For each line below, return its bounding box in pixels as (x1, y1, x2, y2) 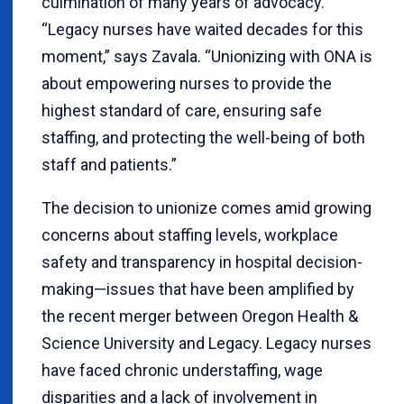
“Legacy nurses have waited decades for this (41, 20, 363, 39)
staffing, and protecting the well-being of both (41, 128, 365, 147)
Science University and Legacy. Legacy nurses (41, 334, 372, 353)
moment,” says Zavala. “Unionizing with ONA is (41, 47, 372, 66)
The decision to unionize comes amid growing (41, 198, 372, 217)
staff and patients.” (41, 155, 177, 174)
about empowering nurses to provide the (41, 74, 332, 93)
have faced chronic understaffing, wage (41, 361, 323, 380)
